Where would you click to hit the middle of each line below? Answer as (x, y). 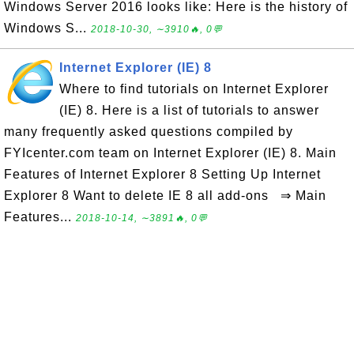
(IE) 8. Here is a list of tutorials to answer (189, 110)
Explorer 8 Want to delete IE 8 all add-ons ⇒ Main (165, 196)
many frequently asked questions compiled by (149, 132)
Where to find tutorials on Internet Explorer (194, 89)
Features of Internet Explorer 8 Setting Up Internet (162, 174)
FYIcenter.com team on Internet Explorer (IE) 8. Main (170, 153)
